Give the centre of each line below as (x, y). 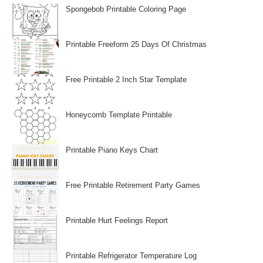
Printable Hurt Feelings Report (117, 220)
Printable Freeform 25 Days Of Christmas (136, 44)
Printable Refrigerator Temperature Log (131, 256)
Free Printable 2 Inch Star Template (126, 80)
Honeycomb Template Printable (119, 115)
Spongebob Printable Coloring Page (126, 9)
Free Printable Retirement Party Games (133, 185)
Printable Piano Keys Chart (112, 150)
